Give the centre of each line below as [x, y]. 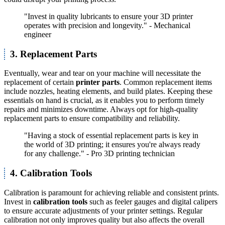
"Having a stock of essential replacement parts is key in [111, 136]
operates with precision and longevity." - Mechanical [107, 25]
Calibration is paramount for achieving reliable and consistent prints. [111, 192]
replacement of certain [40, 82]
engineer [38, 34]
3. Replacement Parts [53, 54]
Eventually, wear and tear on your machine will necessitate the [102, 73]
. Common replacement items [166, 82]
